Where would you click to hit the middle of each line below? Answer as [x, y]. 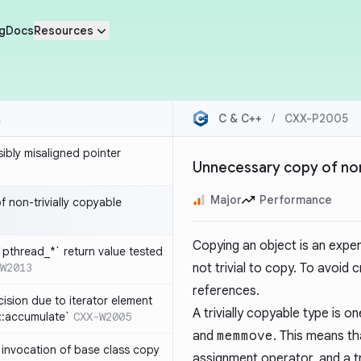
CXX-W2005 [102, 317]
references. [226, 291]
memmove [245, 336]
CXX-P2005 [316, 118]
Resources [63, 31]
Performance [296, 200]
